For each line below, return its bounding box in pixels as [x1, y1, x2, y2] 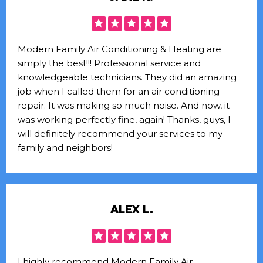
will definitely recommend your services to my [18, 127, 222, 139]
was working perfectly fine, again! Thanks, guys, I [18, 113, 231, 125]
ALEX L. [110, 203, 153, 216]
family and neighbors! [18, 141, 113, 153]
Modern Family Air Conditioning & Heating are [18, 43, 221, 55]
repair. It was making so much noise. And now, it [18, 99, 230, 111]
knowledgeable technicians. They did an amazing [18, 71, 237, 83]
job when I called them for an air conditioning [18, 85, 220, 97]
